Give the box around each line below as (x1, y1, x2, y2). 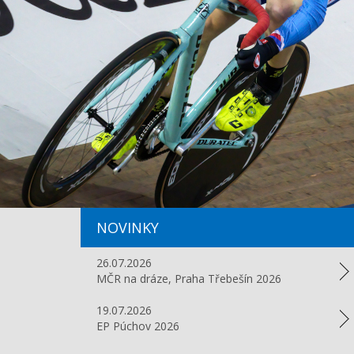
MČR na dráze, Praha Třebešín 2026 (96, 271, 281, 286)
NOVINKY (96, 218, 159, 237)
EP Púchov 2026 (96, 318, 179, 333)
